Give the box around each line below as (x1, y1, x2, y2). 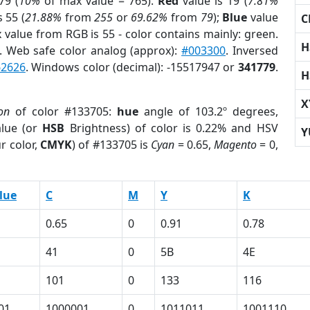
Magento (214, 137, 257, 152)
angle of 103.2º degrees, (138, 104, 278, 119)
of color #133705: (9, 104, 117, 119)
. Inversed (226, 43, 278, 58)
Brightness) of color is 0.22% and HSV (64, 120, 278, 136)
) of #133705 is (72, 137, 152, 152)
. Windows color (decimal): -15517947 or (25, 60, 238, 75)
